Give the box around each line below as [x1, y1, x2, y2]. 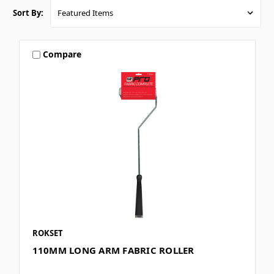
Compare [43, 48, 82, 61]
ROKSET [32, 227, 63, 239]
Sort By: [13, 7, 43, 18]
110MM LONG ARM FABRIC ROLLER [32, 243, 194, 256]
